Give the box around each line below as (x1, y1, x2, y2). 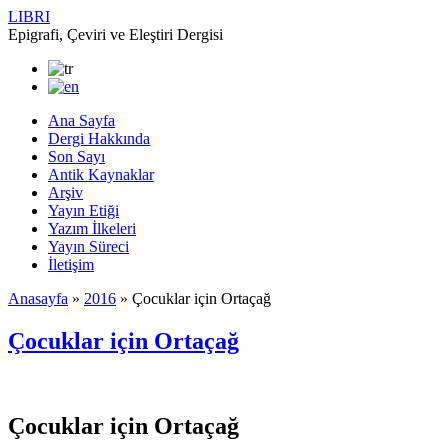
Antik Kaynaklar (48, 166, 154, 183)
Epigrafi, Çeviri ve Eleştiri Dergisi (8, 26, 223, 43)
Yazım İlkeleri (48, 220, 136, 237)
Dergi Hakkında (48, 130, 150, 147)
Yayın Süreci (48, 238, 129, 255)
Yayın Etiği (48, 202, 119, 219)
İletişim (48, 256, 94, 273)
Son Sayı (48, 148, 105, 165)
